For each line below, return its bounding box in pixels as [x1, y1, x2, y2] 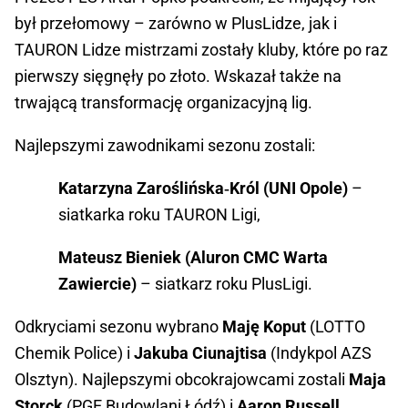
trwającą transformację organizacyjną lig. [15, 93, 312, 113]
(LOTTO [306, 317, 365, 337]
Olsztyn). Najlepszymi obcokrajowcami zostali [15, 370, 349, 390]
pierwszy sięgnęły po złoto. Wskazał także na [15, 66, 342, 87]
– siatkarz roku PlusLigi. [137, 274, 312, 294]
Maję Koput [222, 317, 306, 337]
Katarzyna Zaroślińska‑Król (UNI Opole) [58, 178, 348, 199]
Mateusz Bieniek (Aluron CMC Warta [58, 248, 328, 268]
